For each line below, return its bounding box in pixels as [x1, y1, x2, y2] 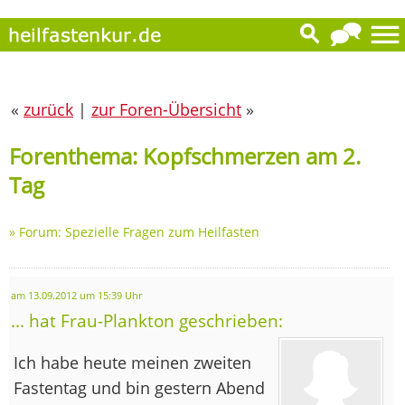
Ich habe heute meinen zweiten [14, 351, 251, 373]
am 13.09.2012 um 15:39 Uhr [11, 288, 142, 302]
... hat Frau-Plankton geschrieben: [11, 308, 283, 332]
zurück [24, 99, 73, 120]
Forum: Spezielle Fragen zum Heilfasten [19, 222, 259, 240]
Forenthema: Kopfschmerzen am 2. [9, 140, 361, 171]
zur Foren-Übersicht [91, 99, 241, 120]
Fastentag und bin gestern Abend [14, 376, 265, 399]
